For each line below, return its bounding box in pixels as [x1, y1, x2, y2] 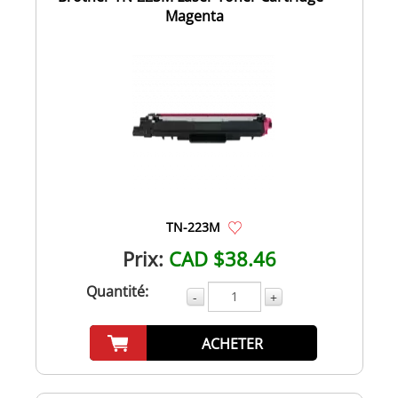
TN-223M [165, 218, 220, 235]
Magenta [165, 5, 224, 26]
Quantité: [85, 281, 148, 301]
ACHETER [201, 333, 263, 354]
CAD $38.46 [168, 244, 276, 272]
